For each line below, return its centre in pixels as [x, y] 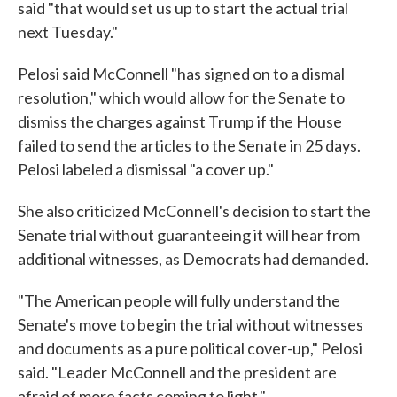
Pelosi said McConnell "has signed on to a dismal [181, 74]
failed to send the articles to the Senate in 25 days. [189, 145]
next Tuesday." [68, 32]
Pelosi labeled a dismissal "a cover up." [146, 169]
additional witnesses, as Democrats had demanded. [193, 259]
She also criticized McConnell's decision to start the [194, 211]
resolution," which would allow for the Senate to [181, 97]
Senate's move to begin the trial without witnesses [191, 324]
